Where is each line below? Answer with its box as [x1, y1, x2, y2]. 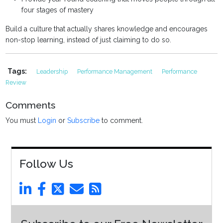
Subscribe [67, 116, 100, 125]
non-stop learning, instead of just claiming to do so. [5, 36, 172, 44]
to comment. [100, 116, 143, 125]
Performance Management [77, 68, 154, 76]
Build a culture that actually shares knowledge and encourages [5, 25, 208, 33]
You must [5, 116, 38, 125]
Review [5, 79, 27, 87]
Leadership [36, 68, 70, 76]
